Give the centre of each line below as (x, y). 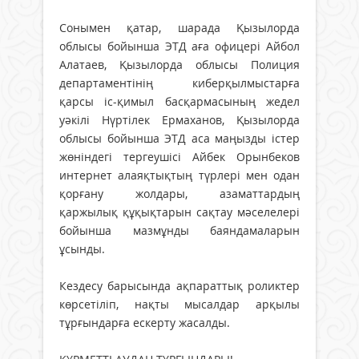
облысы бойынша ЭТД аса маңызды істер (179, 138)
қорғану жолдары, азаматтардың (179, 193)
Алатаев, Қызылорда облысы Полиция (179, 64)
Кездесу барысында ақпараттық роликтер (179, 285)
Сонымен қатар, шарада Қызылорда (179, 27)
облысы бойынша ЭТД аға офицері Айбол (179, 46)
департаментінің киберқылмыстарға (179, 83)
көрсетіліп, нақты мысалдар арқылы (179, 304)
